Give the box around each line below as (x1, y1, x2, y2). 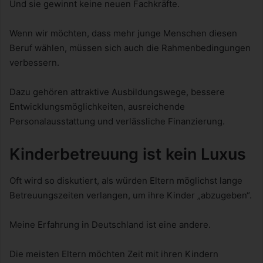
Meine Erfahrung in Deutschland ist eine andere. (9, 218, 211, 230)
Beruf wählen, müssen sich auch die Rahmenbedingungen (9, 42, 251, 54)
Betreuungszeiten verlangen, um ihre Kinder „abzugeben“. (9, 189, 252, 201)
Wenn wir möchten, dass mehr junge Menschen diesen (9, 28, 237, 39)
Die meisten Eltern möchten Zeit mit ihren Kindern (9, 248, 218, 259)
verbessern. (9, 57, 59, 69)
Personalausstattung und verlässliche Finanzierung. (9, 116, 225, 127)
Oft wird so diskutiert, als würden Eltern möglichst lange (9, 174, 242, 186)
